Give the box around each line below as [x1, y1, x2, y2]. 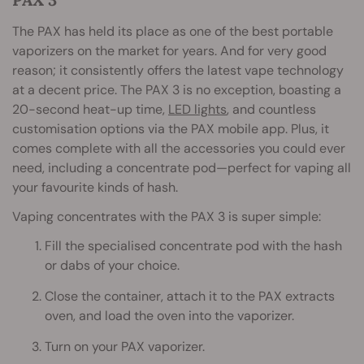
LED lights [168, 100, 227, 118]
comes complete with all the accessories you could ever [12, 139, 345, 157]
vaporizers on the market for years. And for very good [12, 41, 327, 59]
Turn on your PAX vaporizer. [45, 337, 205, 355]
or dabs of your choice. [45, 256, 180, 274]
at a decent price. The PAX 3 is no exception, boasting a [12, 80, 341, 98]
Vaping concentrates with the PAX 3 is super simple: [12, 207, 321, 225]
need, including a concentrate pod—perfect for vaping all [12, 158, 351, 176]
